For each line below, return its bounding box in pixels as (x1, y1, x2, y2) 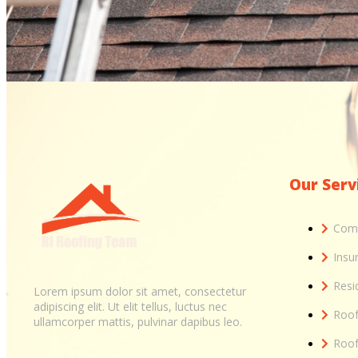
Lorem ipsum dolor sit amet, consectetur (34, 283, 246, 299)
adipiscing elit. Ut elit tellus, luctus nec (34, 298, 227, 314)
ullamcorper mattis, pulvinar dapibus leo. (34, 313, 242, 329)
